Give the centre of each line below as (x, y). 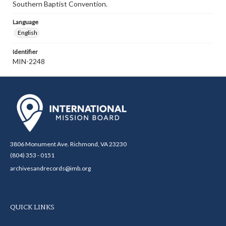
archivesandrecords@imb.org (50, 168)
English (27, 33)
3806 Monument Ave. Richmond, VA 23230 (68, 144)
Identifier (25, 52)
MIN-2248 (29, 61)
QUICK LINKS (32, 207)
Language (25, 22)
